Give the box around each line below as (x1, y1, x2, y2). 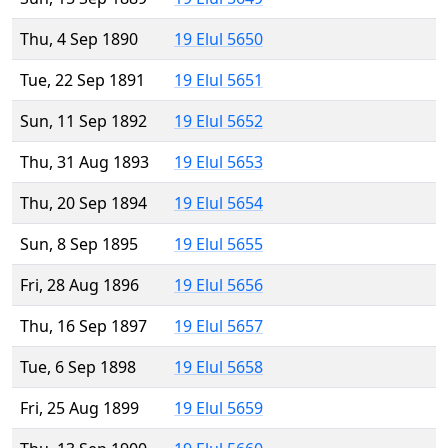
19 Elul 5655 (174, 233, 263, 256)
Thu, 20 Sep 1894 (20, 192, 147, 215)
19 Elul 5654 (174, 192, 263, 215)
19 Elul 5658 (174, 356, 263, 379)
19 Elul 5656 (174, 274, 263, 297)
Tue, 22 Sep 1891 (20, 69, 145, 92)
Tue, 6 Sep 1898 (20, 356, 136, 379)
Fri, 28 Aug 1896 (20, 274, 139, 297)
